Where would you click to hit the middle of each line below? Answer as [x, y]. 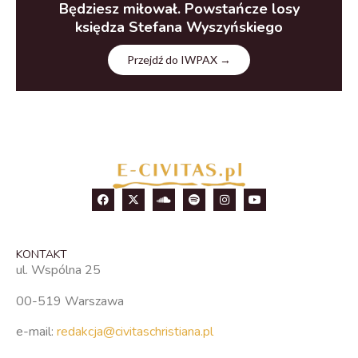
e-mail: [36, 332]
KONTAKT [42, 255]
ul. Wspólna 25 [58, 270]
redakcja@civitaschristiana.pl [135, 332]
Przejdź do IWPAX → [179, 60]
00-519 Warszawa [70, 301]
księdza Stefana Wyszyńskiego [179, 28]
